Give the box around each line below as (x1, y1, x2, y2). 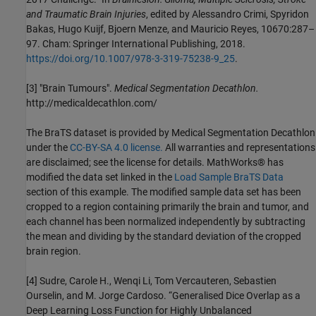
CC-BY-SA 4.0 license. (70, 141, 163, 153)
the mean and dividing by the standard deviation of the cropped (26, 230, 301, 242)
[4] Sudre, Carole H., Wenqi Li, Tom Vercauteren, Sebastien (26, 274, 276, 286)
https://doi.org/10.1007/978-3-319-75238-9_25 (26, 52, 235, 64)
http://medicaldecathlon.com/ (26, 97, 157, 109)
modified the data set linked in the (26, 171, 174, 183)
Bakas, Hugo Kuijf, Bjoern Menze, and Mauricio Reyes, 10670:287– (26, 23, 315, 35)
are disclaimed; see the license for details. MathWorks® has (26, 156, 284, 168)
